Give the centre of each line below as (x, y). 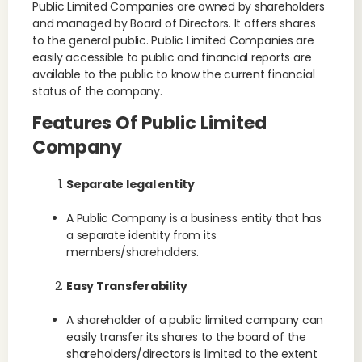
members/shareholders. (133, 252)
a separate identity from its (141, 235)
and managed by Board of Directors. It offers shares (174, 23)
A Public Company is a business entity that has (194, 218)
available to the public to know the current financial (174, 74)
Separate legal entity (130, 184)
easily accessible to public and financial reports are (172, 57)
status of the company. (97, 91)
